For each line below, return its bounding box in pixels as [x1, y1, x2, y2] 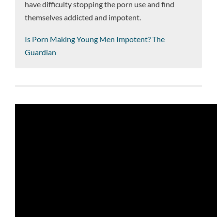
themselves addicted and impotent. [25, 13, 141, 22]
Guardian [25, 47, 57, 57]
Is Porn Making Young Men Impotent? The [25, 34, 165, 44]
